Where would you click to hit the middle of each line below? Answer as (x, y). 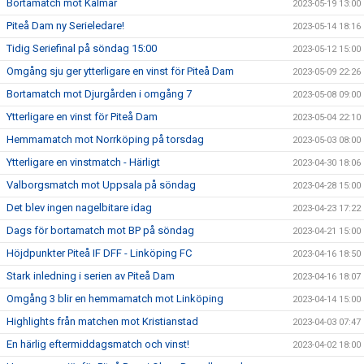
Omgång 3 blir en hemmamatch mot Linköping (115, 299)
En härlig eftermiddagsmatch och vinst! (98, 344)
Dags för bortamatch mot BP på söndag (100, 230)
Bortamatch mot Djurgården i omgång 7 (99, 94)
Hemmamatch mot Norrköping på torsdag (105, 139)
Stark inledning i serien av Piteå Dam (91, 276)
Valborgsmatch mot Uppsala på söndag (101, 185)
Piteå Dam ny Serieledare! (65, 26)
